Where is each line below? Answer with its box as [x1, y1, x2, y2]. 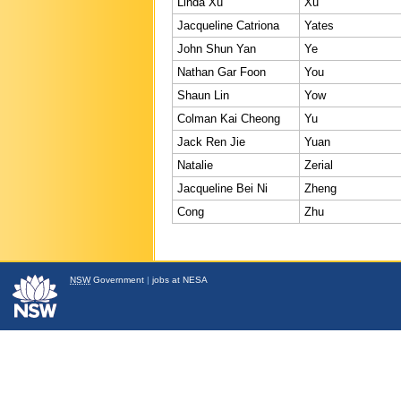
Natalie [177, 158, 213, 172]
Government [90, 275, 144, 286]
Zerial [304, 158, 333, 172]
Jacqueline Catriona [177, 18, 279, 32]
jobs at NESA [152, 275, 208, 286]
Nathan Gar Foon [177, 64, 266, 79]
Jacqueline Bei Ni [177, 181, 268, 195]
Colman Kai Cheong [177, 111, 280, 125]
